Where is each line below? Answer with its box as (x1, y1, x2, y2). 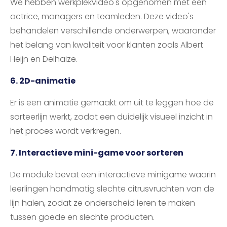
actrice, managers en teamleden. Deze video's (10, 11, 194, 23)
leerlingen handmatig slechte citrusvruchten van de (10, 183, 214, 195)
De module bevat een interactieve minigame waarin (10, 169, 216, 181)
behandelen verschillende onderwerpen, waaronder (10, 25, 216, 37)
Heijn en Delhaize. (10, 53, 78, 65)
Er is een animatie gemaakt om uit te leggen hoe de (10, 97, 214, 109)
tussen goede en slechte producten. (10, 211, 155, 223)
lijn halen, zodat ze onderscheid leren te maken (10, 197, 195, 209)
